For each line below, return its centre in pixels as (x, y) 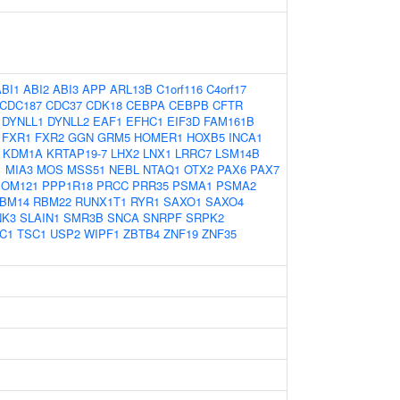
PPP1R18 (67, 185)
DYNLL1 (23, 121)
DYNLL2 (68, 121)
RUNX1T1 (101, 201)
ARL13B (131, 89)
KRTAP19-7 (77, 153)
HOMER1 (158, 137)
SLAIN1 (40, 217)
